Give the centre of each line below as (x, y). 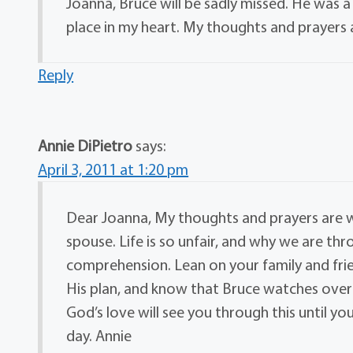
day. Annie (99, 336)
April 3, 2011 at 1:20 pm (113, 169)
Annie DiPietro (85, 146)
